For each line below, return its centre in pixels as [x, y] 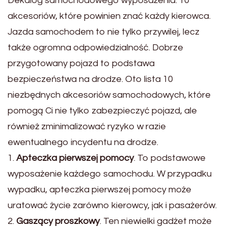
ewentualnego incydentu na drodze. [83, 142]
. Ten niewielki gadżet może [156, 221]
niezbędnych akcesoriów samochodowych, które [109, 95]
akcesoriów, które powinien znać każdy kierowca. [109, 16]
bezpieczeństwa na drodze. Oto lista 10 [90, 79]
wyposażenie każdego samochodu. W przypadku [110, 174]
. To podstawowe [170, 158]
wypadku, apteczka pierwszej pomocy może [99, 189]
